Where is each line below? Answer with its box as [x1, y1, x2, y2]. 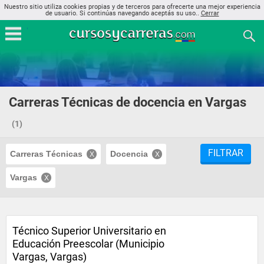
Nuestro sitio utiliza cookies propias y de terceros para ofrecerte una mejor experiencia [4, 3, 260, 11]
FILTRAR [208, 147, 243, 159]
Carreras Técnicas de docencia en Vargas [9, 95, 246, 110]
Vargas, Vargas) [12, 250, 87, 263]
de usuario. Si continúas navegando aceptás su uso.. [45, 9, 201, 17]
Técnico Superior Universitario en [12, 225, 166, 237]
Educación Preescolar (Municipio [12, 237, 164, 250]
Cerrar [200, 9, 219, 17]
